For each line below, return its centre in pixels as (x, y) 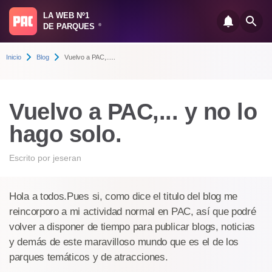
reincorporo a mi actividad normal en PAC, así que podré (133, 212)
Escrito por (31, 158)
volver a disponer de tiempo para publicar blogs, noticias (132, 227)
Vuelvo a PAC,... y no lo (133, 112)
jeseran (67, 158)
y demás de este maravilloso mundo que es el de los (124, 242)
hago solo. (65, 134)
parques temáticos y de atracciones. (89, 257)
